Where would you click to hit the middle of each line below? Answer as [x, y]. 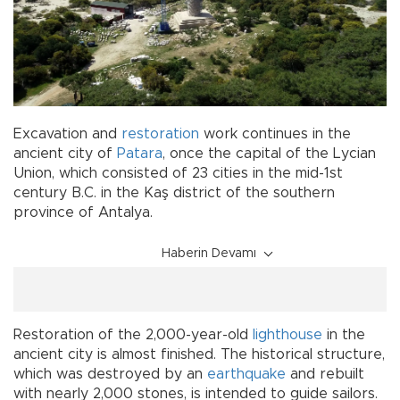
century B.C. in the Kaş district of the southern [174, 193]
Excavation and [67, 134]
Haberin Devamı [209, 254]
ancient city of [65, 154]
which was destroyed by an [110, 375]
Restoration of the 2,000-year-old [133, 335]
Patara [140, 154]
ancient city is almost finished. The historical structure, [199, 355]
